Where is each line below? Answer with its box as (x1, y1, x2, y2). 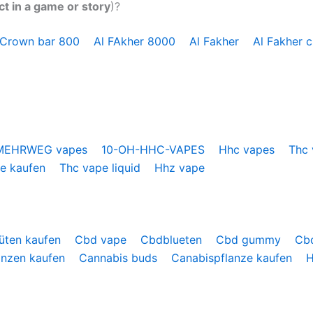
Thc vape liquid (59, 160, 144, 175)
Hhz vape (154, 160, 208, 175)
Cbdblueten (140, 232, 205, 247)
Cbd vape (75, 232, 130, 247)
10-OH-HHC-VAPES (101, 142, 208, 156)
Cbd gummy (216, 232, 284, 247)
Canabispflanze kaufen (171, 250, 296, 265)
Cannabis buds (79, 250, 161, 265)
